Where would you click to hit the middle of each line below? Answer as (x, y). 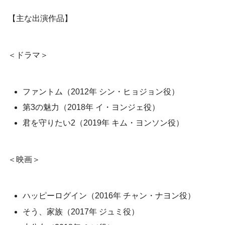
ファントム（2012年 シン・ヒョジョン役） (101, 91)
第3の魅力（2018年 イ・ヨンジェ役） (91, 107)
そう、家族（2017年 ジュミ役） (81, 211)
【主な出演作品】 (40, 18)
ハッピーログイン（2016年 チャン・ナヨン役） (109, 196)
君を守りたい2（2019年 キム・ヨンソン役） (103, 123)
